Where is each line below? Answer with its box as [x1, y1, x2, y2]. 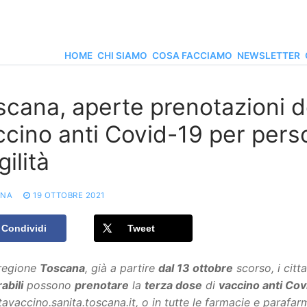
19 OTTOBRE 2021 [33, 191, 105, 201]
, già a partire [85, 260, 158, 275]
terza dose [145, 278, 202, 292]
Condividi [1, 223, 47, 234]
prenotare [75, 278, 129, 292]
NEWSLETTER [237, 50, 300, 61]
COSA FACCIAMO [152, 50, 232, 61]
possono [23, 278, 75, 292]
